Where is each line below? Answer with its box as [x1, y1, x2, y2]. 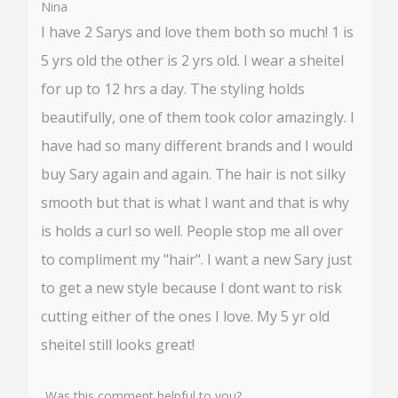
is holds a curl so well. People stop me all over [41, 220, 343, 241]
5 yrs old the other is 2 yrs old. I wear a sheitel [41, 50, 344, 70]
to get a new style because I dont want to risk [41, 277, 342, 298]
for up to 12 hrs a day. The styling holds [41, 78, 305, 99]
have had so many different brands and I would [41, 135, 353, 155]
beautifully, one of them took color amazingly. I [41, 107, 354, 127]
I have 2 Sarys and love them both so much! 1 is [41, 21, 354, 42]
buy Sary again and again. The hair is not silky [41, 163, 346, 184]
